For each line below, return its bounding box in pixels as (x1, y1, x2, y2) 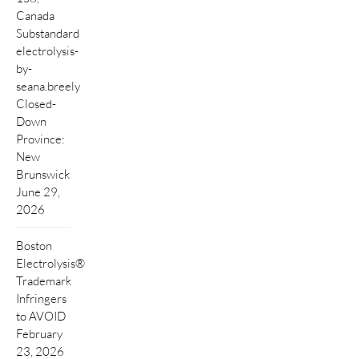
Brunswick (16, 166, 70, 181)
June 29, (16, 184, 60, 199)
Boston (16, 238, 52, 253)
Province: (16, 131, 65, 146)
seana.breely (16, 78, 80, 93)
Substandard (16, 25, 79, 40)
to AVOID (16, 309, 66, 324)
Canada (16, 7, 54, 22)
